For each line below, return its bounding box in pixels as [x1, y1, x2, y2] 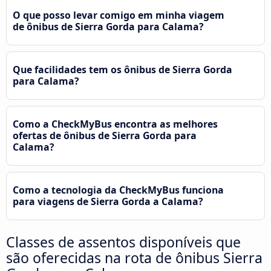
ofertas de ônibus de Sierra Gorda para [13, 128, 197, 142]
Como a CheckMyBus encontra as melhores [13, 117, 218, 131]
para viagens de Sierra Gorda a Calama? [13, 194, 203, 208]
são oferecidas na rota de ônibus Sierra [6, 247, 263, 267]
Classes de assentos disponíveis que [6, 232, 241, 252]
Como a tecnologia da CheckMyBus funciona [13, 183, 224, 197]
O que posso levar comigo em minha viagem [13, 8, 224, 22]
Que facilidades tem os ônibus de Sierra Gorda [13, 62, 232, 76]
